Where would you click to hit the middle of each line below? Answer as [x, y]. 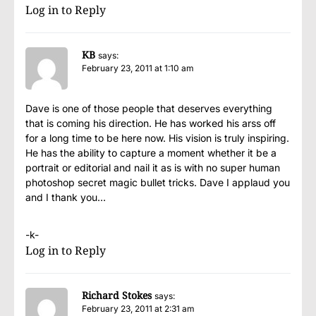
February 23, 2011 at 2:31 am [138, 309]
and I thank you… [66, 197]
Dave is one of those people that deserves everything [149, 109]
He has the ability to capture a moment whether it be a [151, 153]
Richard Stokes [117, 296]
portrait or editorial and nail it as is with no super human [153, 168]
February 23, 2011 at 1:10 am [138, 68]
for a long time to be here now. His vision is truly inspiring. [157, 138]
